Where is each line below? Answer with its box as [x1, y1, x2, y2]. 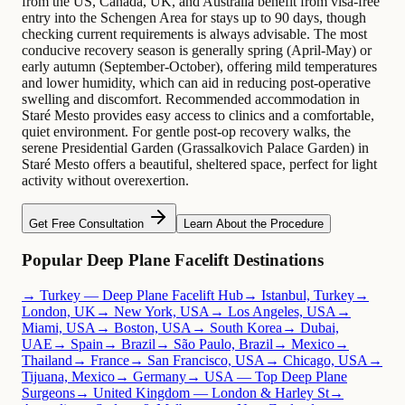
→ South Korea [192, 319, 282, 335]
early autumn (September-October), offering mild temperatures [22, 59, 377, 75]
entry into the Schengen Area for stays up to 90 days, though [22, 10, 366, 26]
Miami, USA [22, 319, 96, 335]
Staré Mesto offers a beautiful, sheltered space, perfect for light [22, 156, 377, 173]
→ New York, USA [96, 303, 210, 319]
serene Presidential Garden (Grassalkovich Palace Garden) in [22, 140, 369, 156]
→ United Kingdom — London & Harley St [75, 384, 329, 400]
